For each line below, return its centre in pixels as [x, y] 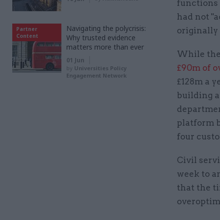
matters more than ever [105, 47]
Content [27, 36]
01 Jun [75, 60]
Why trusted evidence [101, 38]
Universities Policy [100, 68]
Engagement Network [96, 75]
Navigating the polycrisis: [106, 28]
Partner [27, 29]
